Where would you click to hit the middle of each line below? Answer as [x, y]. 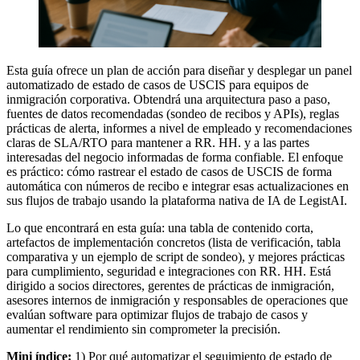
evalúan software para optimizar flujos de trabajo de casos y [157, 314]
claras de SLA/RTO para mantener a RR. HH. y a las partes [158, 142]
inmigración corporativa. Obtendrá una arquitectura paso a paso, [168, 99]
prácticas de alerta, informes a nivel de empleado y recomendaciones [179, 128]
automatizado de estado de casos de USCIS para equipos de [157, 84]
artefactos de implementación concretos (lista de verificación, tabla [174, 242]
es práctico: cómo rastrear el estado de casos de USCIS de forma [169, 171]
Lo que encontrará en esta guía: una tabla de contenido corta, [160, 227]
